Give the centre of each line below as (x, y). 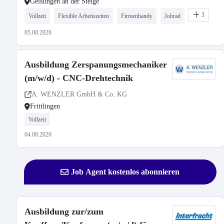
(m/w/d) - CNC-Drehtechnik (79, 78)
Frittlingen (45, 106)
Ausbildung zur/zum (64, 211)
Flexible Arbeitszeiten (83, 16)
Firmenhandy (137, 16)
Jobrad (172, 16)
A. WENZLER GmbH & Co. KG (79, 94)
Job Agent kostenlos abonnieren (125, 172)
